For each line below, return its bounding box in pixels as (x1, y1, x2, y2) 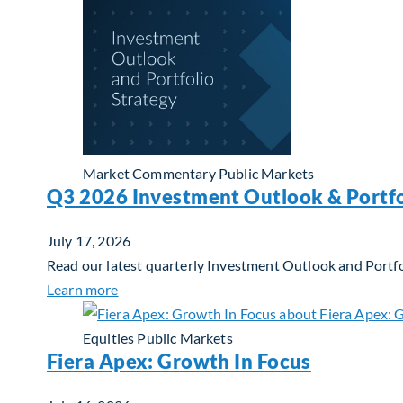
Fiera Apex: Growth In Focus (47, 348, 311, 373)
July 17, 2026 (47, 231, 131, 249)
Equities (83, 328, 135, 346)
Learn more (47, 280, 119, 298)
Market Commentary (83, 164, 216, 182)
